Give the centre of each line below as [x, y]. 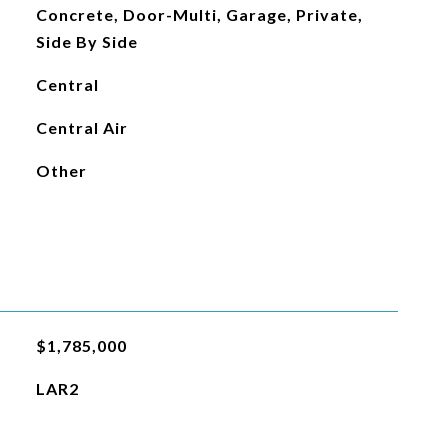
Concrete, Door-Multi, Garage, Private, [199, 14]
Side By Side [86, 41]
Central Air [81, 127]
